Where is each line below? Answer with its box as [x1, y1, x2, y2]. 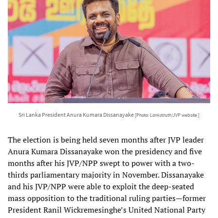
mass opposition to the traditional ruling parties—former [8, 192, 206, 203]
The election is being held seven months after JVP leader [8, 134, 204, 145]
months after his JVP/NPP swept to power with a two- [8, 157, 195, 168]
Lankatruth [150, 112, 171, 118]
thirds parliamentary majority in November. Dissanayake [8, 169, 204, 180]
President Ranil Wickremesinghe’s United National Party [8, 204, 205, 215]
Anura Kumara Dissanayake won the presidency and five [8, 145, 202, 157]
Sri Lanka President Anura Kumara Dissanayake [18, 110, 135, 118]
